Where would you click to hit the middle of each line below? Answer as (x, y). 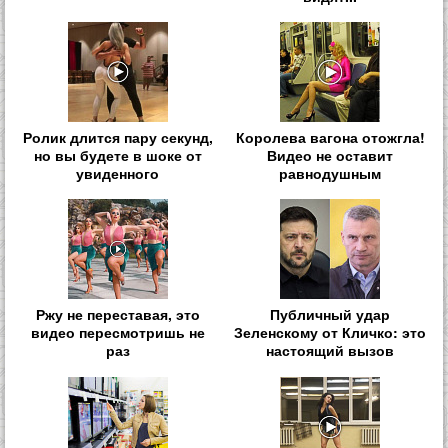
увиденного (118, 173)
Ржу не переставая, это (117, 314)
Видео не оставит (330, 155)
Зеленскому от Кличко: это (330, 332)
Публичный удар (330, 314)
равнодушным (330, 173)
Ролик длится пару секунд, (117, 137)
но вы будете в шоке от (117, 155)
